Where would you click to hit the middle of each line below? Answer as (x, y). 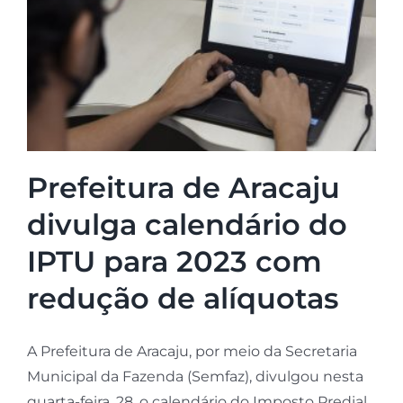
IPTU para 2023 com (174, 262)
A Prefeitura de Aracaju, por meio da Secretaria (192, 352)
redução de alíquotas (182, 299)
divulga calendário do (187, 225)
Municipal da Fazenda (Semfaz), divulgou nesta (195, 377)
